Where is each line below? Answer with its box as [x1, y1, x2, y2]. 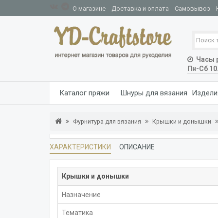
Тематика [62, 208, 93, 217]
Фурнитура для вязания [73, 117, 141, 125]
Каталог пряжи [59, 88, 109, 97]
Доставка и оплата [111, 5, 169, 12]
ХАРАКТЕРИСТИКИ [50, 143, 111, 151]
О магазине [73, 5, 106, 12]
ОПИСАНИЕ [119, 143, 155, 151]
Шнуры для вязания [120, 88, 187, 97]
